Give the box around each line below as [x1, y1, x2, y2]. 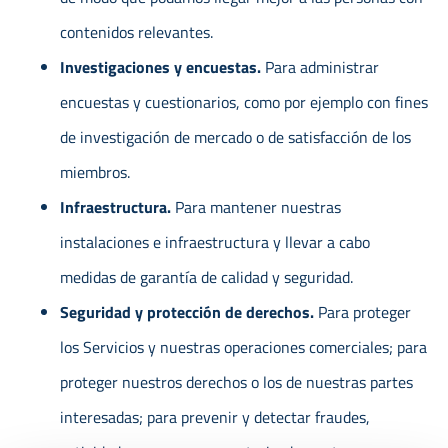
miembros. [60, 160, 130, 185]
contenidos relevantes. [60, 20, 213, 45]
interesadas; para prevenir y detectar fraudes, [60, 405, 370, 430]
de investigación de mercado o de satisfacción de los [60, 125, 411, 150]
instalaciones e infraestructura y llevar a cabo [60, 230, 370, 255]
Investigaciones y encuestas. [60, 55, 265, 80]
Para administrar [265, 55, 379, 80]
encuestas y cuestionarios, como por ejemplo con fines [60, 90, 428, 115]
